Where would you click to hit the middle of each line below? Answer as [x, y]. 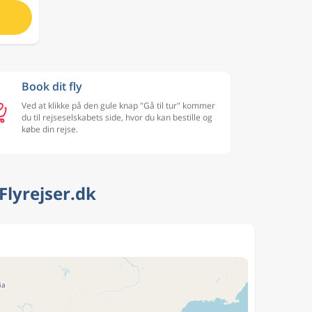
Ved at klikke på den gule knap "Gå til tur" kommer [118, 106]
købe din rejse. [50, 129]
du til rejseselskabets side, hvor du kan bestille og [117, 117]
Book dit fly [52, 86]
